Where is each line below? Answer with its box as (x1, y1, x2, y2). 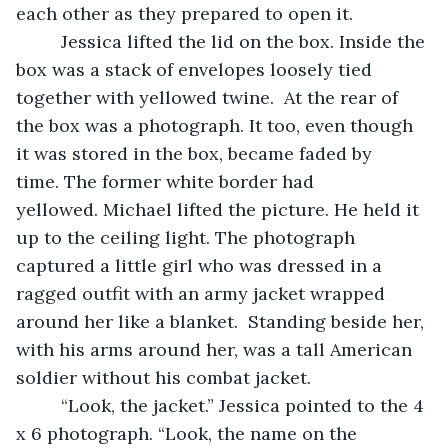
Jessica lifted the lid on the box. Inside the (36, 29, 61, 53)
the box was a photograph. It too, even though (16, 113, 418, 137)
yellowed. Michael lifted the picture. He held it (16, 197, 424, 221)
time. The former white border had (16, 169, 319, 193)
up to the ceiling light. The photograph (16, 225, 360, 249)
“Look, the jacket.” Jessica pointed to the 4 (36, 393, 61, 417)
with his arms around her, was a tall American (16, 337, 417, 361)
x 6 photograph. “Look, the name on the (16, 421, 362, 445)
